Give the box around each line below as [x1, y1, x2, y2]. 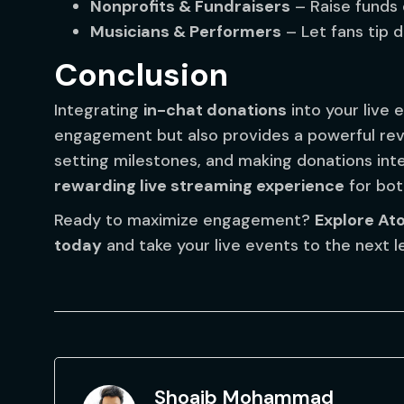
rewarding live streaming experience [54, 175, 344, 197]
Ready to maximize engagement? [54, 209, 315, 231]
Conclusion [54, 54, 228, 96]
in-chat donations [143, 99, 287, 121]
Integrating [54, 99, 143, 121]
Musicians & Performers [90, 21, 281, 42]
